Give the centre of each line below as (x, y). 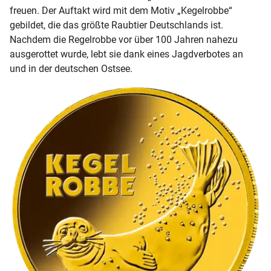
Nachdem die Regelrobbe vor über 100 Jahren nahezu (124, 40)
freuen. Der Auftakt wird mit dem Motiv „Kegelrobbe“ (121, 11)
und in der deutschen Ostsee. (71, 69)
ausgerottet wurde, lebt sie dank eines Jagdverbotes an (126, 54)
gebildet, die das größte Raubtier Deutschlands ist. (116, 25)
